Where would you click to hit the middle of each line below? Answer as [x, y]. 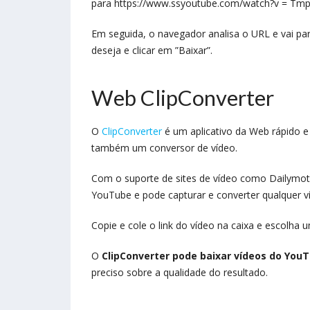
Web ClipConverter [183, 97]
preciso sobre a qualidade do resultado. [180, 272]
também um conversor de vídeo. [166, 147]
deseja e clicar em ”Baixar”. [152, 50]
